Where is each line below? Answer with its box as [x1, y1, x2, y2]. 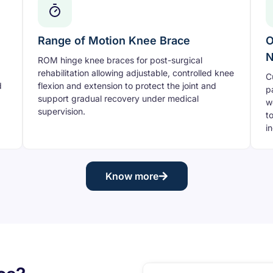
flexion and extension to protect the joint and [38, 80, 217, 91]
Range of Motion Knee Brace [38, 34, 191, 48]
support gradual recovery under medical [38, 93, 199, 104]
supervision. [38, 106, 86, 117]
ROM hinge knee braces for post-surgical [38, 55, 203, 66]
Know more [105, 170, 158, 183]
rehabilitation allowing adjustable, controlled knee [38, 68, 235, 79]
